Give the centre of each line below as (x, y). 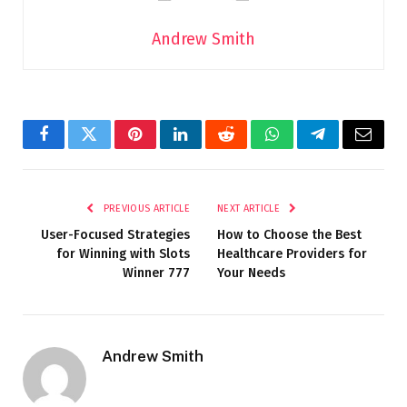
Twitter (111, 148)
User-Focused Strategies (115, 234)
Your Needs (251, 273)
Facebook (74, 148)
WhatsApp (305, 148)
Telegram (347, 148)
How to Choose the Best (289, 234)
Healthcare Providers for (292, 253)
